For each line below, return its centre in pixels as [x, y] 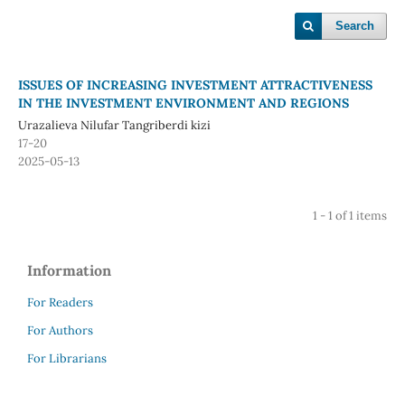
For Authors [60, 330]
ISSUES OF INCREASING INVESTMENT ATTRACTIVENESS [195, 85]
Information [69, 270]
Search [355, 26]
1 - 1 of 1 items [350, 215]
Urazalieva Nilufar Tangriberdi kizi [114, 125]
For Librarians [67, 358]
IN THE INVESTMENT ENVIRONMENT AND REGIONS [183, 103]
